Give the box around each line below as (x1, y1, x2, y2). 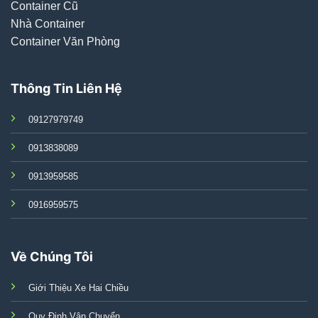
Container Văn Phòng (10, 35, 120, 48)
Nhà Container (10, 17, 84, 30)
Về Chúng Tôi (10, 249, 93, 265)
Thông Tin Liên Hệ (10, 81, 122, 97)
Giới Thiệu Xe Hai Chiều (28, 283, 128, 294)
